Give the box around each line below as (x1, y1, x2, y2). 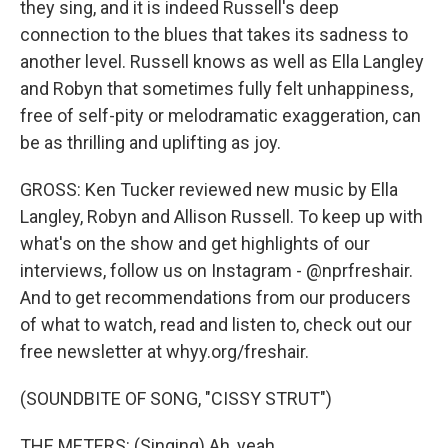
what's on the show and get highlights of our (20, 233, 370, 254)
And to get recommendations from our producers (20, 287, 411, 308)
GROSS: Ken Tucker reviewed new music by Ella (20, 179, 398, 200)
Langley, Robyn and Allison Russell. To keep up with (20, 206, 423, 227)
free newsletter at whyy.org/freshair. (20, 341, 309, 362)
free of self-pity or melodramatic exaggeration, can (20, 105, 421, 126)
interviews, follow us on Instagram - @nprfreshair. (20, 260, 413, 281)
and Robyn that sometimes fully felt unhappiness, (20, 78, 413, 99)
